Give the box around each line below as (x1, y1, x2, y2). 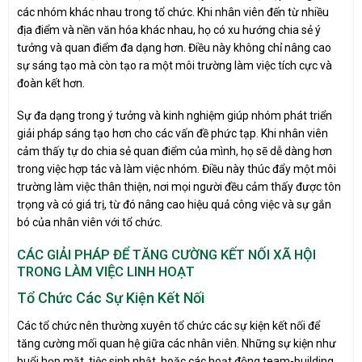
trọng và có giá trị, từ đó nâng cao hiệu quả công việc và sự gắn (17, 198, 331, 212)
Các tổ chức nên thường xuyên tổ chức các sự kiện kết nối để (17, 319, 320, 333)
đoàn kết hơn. (17, 77, 85, 90)
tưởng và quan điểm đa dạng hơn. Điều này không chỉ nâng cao (17, 41, 331, 55)
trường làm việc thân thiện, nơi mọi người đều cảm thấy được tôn (17, 180, 341, 194)
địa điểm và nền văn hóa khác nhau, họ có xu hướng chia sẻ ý (17, 23, 321, 37)
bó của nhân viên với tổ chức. (17, 216, 162, 229)
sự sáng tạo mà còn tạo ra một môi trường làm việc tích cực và (17, 59, 332, 73)
